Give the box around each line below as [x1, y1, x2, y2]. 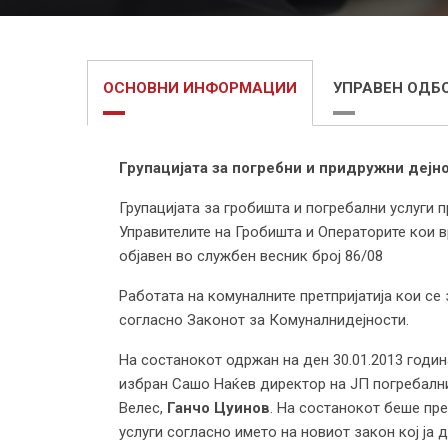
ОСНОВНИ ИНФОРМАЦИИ [103, 78, 297, 97]
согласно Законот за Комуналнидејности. [119, 310, 409, 329]
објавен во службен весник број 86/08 [119, 246, 383, 265]
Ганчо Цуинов [167, 398, 270, 417]
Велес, [119, 398, 167, 417]
